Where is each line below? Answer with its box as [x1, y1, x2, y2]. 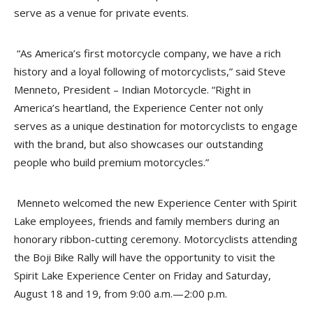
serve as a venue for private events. [14, 6, 191, 20]
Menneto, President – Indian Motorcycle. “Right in [14, 82, 251, 96]
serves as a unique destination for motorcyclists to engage [14, 119, 298, 133]
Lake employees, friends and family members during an [14, 214, 279, 228]
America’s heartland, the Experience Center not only [14, 101, 263, 115]
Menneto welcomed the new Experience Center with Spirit [14, 196, 297, 210]
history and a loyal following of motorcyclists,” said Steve [14, 64, 286, 78]
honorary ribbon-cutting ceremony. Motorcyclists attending [14, 232, 298, 246]
